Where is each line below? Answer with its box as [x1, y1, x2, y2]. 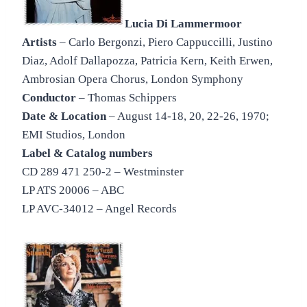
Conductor [22, 91, 76, 105]
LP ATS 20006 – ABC [22, 184, 124, 197]
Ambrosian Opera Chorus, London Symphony [22, 73, 243, 86]
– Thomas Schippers [76, 91, 177, 105]
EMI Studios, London [22, 128, 125, 142]
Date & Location [22, 110, 106, 123]
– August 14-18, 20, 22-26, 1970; [106, 110, 269, 123]
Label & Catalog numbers [22, 147, 153, 160]
